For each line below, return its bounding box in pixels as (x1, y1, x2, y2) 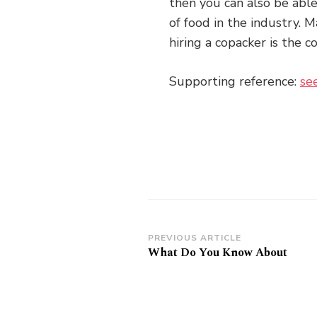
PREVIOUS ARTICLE (147, 232, 241, 243)
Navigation (146, 249, 244, 275)
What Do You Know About (147, 244, 287, 261)
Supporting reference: (169, 73, 300, 90)
